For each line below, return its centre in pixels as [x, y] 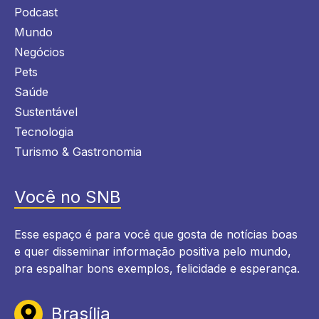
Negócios [40, 52]
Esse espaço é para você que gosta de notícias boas [156, 235]
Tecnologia [44, 132]
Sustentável [46, 112]
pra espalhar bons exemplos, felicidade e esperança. [157, 269]
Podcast [36, 12]
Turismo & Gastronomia [78, 152]
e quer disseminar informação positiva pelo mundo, [153, 252]
